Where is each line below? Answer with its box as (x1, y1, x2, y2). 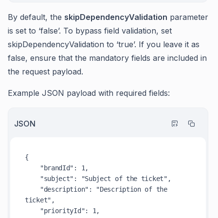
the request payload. (8, 67, 83, 76)
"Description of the (96, 185, 167, 193)
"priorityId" (39, 207, 85, 215)
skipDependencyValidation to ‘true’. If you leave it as (8, 39, 200, 49)
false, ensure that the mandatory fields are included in (8, 53, 207, 63)
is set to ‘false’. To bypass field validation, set (8, 26, 172, 36)
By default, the (8, 12, 64, 22)
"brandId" (39, 164, 74, 172)
